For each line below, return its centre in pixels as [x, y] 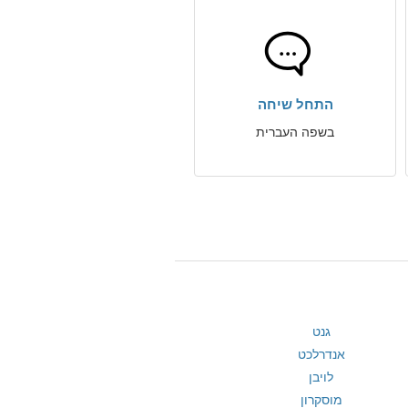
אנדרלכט [321, 354]
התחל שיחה [295, 104]
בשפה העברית [295, 132]
